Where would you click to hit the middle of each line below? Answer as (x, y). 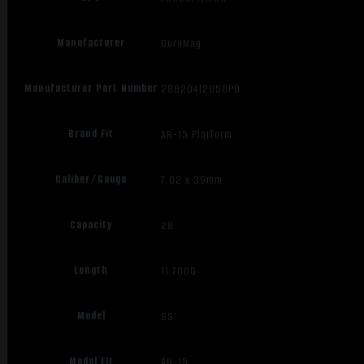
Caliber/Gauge (91, 180)
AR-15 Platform (197, 134)
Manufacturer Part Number (91, 89)
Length (91, 271)
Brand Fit (91, 134)
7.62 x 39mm (192, 180)
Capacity (91, 225)
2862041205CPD (201, 89)
